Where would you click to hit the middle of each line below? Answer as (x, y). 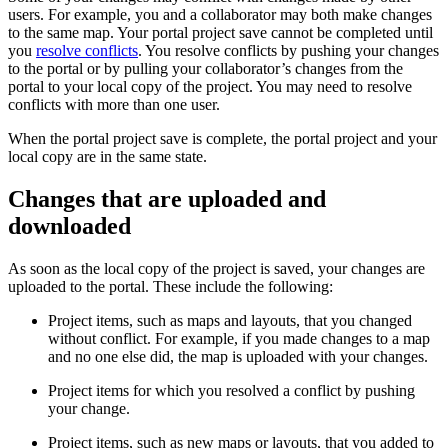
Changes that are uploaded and (167, 199)
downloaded (69, 226)
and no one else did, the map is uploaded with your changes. (238, 356)
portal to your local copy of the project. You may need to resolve (210, 87)
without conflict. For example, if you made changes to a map (239, 338)
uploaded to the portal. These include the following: (170, 286)
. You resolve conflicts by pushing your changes (288, 51)
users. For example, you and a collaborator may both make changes (220, 15)
